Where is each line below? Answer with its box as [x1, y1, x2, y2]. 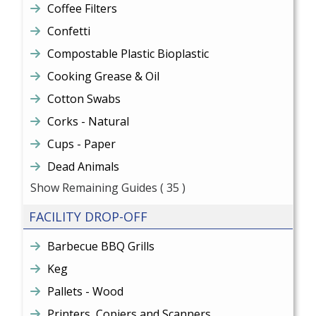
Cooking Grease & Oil [47, 68, 160, 84]
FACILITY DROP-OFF [29, 208, 148, 225]
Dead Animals [47, 159, 120, 174]
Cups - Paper [47, 136, 116, 152]
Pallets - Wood [47, 284, 124, 299]
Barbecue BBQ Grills [47, 238, 155, 254]
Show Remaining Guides [30, 180, 158, 195]
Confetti [47, 23, 91, 39]
